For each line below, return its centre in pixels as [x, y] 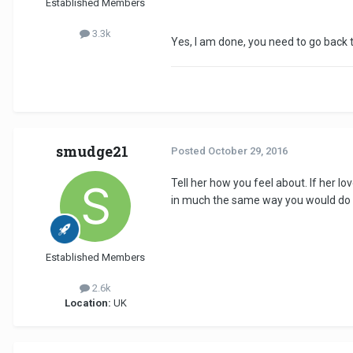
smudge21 [92, 152]
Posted [190, 151]
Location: [87, 303]
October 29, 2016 [248, 151]
